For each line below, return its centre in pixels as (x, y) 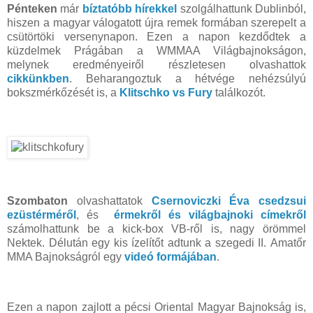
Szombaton (37, 201)
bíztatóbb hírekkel (130, 8)
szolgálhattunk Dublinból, (243, 8)
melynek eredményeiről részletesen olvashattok (156, 64)
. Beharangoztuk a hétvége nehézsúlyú (188, 78)
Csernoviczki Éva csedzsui (228, 201)
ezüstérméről (42, 215)
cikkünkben (38, 78)
